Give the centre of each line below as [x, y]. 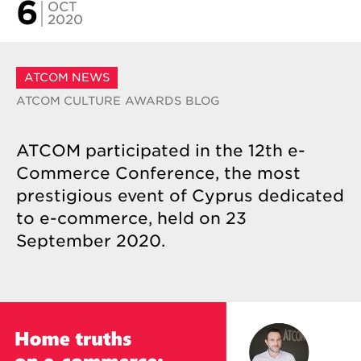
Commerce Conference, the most [158, 173]
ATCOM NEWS [67, 77]
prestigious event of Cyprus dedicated [180, 196]
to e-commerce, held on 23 [131, 218]
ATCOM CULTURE [68, 101]
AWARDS [153, 101]
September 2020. [91, 241]
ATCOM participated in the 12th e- [161, 151]
